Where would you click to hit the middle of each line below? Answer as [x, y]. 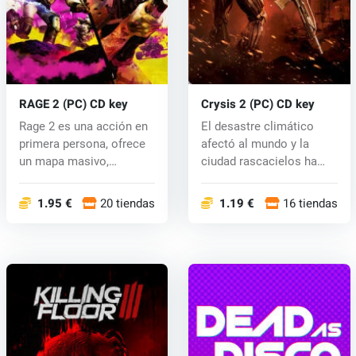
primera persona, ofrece [82, 143]
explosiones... [56, 178]
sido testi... [230, 178]
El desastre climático [257, 126]
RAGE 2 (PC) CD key [73, 104]
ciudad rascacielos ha [259, 161]
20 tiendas [128, 203]
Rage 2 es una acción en [83, 126]
